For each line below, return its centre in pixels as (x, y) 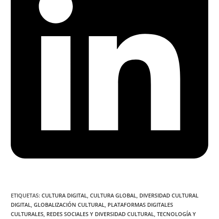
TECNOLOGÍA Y (177, 214)
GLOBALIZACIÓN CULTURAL (69, 204)
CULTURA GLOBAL (113, 195)
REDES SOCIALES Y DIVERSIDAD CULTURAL (100, 214)
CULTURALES (27, 214)
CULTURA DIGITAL (65, 195)
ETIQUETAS (25, 195)
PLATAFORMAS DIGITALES (141, 204)
